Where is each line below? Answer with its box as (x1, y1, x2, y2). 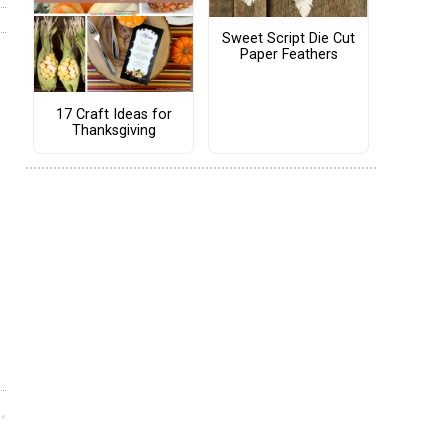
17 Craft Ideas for (55, 105, 172, 123)
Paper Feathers (239, 46, 338, 64)
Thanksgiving (71, 121, 156, 139)
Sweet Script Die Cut (222, 30, 355, 48)
